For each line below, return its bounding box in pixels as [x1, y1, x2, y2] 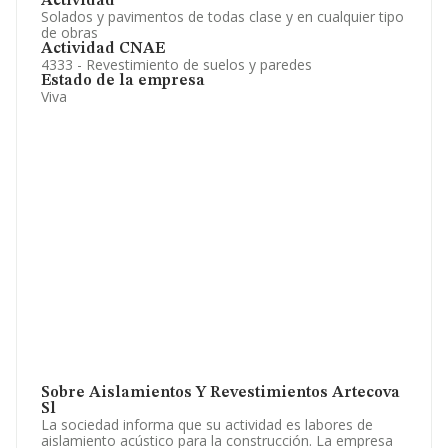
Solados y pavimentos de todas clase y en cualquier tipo [41, 7, 404, 26]
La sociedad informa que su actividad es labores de [41, 415, 373, 434]
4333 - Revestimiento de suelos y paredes [41, 55, 312, 74]
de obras [41, 23, 98, 42]
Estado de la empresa [41, 73, 205, 89]
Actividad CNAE [41, 41, 165, 57]
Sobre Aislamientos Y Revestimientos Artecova [41, 385, 400, 401]
